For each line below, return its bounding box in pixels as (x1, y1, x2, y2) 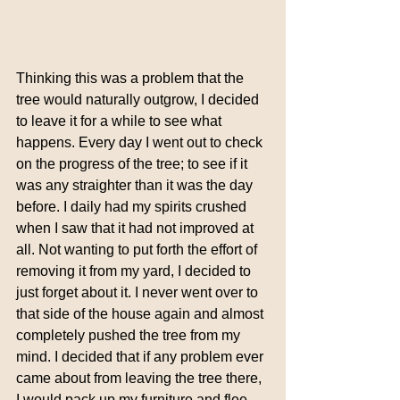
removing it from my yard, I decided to (16, 262, 254, 279)
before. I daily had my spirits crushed (16, 198, 250, 214)
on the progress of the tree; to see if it (16, 155, 251, 171)
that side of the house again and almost (16, 305, 267, 321)
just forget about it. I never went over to (16, 284, 262, 300)
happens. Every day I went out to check (16, 134, 266, 150)
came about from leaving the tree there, (16, 370, 265, 386)
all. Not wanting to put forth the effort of (16, 241, 261, 257)
